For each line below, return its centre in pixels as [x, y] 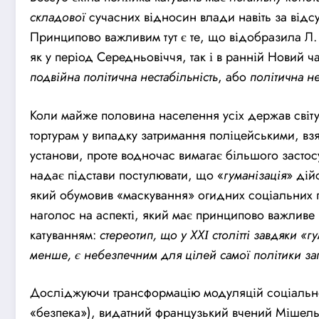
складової [58, 17]
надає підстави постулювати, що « [127, 175]
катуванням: [63, 235]
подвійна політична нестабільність [124, 77]
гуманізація [255, 175]
